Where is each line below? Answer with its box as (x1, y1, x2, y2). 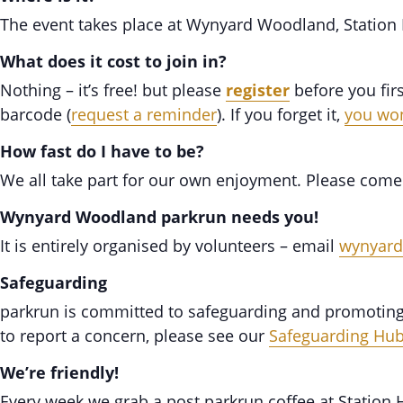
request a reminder (71, 103, 217, 126)
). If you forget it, (217, 103, 345, 126)
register (226, 79, 290, 102)
